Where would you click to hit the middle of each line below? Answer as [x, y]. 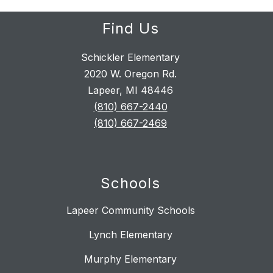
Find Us [130, 29]
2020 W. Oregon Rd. [130, 74]
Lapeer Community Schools [130, 211]
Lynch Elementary [130, 235]
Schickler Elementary [130, 58]
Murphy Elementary [130, 259]
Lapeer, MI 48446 [130, 90]
